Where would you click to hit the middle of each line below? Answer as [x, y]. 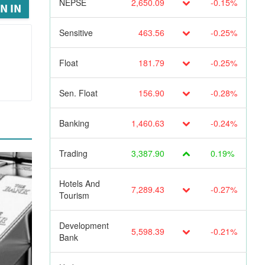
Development [84, 225]
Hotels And [79, 183]
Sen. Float [78, 93]
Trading [73, 153]
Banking [74, 123]
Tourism [74, 195]
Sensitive [76, 32]
